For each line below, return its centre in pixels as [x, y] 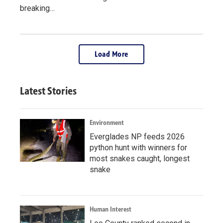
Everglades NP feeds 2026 [137, 136]
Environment [107, 122]
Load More [111, 54]
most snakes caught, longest [140, 158]
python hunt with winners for [138, 147]
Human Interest [111, 209]
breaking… [37, 8]
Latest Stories [48, 91]
